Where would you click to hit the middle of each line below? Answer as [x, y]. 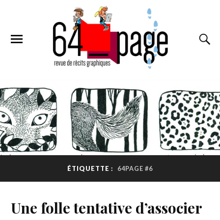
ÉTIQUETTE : [91, 169]
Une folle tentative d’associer [107, 207]
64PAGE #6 [135, 169]
